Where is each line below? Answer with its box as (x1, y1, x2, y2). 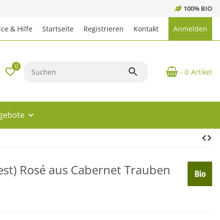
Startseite (42, 24, 74, 33)
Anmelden (173, 24, 207, 33)
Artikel (191, 67, 212, 77)
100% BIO (184, 4, 212, 13)
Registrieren (83, 24, 124, 33)
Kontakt (134, 24, 159, 33)
